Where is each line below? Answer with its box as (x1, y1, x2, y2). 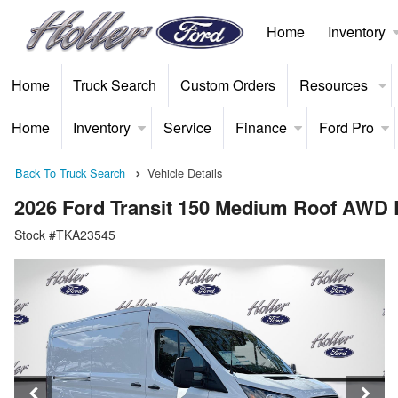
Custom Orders (179, 75, 275, 96)
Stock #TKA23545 (14, 225, 115, 243)
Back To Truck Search (15, 164, 125, 182)
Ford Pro (319, 117, 375, 139)
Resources (298, 75, 371, 96)
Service (163, 117, 211, 139)
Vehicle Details (147, 164, 222, 182)
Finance (235, 117, 287, 139)
